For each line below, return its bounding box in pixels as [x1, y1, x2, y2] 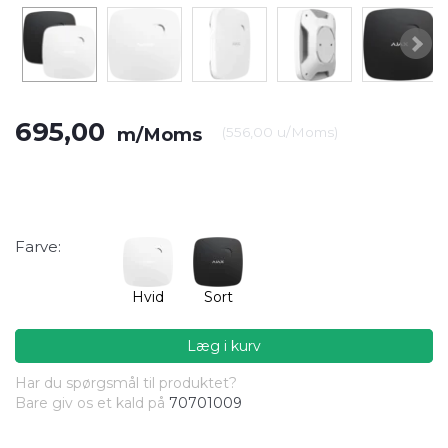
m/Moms [112, 122, 202, 146]
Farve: [15, 236, 61, 256]
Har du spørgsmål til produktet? [15, 373, 237, 392]
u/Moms [273, 123, 334, 140]
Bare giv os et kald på [15, 393, 169, 412]
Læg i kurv [187, 336, 261, 355]
